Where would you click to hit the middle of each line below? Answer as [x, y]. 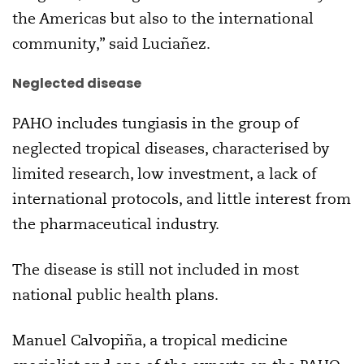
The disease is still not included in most [156, 269]
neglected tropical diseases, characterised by [171, 148]
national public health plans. [115, 294]
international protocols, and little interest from [182, 198]
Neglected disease [77, 83]
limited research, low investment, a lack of [165, 173]
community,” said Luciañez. [111, 43]
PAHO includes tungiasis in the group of [156, 123]
